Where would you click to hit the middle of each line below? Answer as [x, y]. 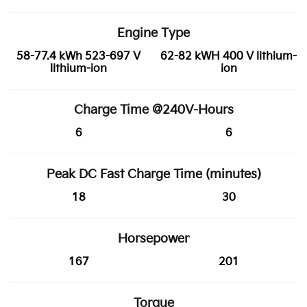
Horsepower [153, 238]
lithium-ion [78, 69]
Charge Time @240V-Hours [153, 110]
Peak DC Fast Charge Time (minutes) [153, 174]
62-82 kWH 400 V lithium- [229, 56]
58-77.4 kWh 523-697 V [78, 56]
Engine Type [153, 33]
